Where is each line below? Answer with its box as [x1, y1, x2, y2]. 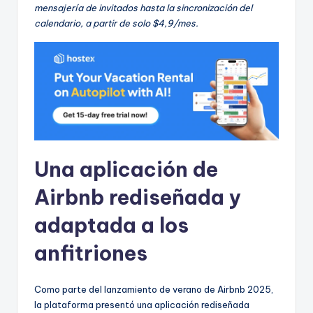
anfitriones [34, 240, 147, 267]
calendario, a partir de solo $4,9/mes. [34, 17, 198, 29]
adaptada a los [34, 212, 189, 239]
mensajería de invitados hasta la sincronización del [34, 1, 252, 13]
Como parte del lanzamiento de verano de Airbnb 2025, [34, 284, 273, 296]
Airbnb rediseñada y [34, 184, 241, 211]
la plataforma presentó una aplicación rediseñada [34, 299, 249, 311]
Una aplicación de [34, 156, 218, 183]
